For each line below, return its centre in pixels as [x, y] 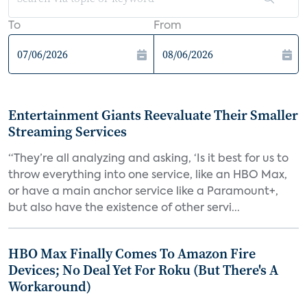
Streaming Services [67, 132]
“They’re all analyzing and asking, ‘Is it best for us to [148, 159]
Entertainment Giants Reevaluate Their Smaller [153, 115]
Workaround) [50, 286]
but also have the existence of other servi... [124, 208]
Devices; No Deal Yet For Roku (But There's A [143, 270]
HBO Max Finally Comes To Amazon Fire [132, 254]
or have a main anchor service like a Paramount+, [143, 192]
